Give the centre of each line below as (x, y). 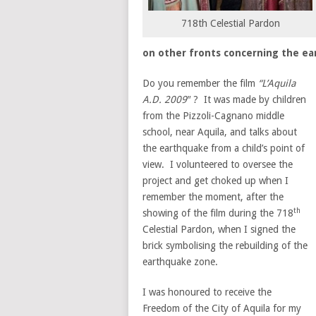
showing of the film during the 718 (218, 213)
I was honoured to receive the (207, 292)
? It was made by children (250, 99)
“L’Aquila (277, 83)
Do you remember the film (200, 83)
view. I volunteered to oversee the (218, 164)
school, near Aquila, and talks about (220, 132)
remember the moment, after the (213, 197)
